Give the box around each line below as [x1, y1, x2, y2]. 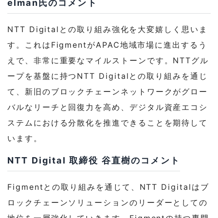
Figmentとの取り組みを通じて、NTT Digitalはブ [7, 182, 209, 192]
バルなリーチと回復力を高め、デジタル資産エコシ [7, 102, 208, 112]
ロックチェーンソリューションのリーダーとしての [7, 198, 208, 208]
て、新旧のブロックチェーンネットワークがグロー [7, 87, 208, 97]
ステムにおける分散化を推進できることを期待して [7, 118, 208, 128]
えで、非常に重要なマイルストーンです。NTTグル [7, 55, 209, 66]
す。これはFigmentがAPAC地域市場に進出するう [7, 40, 207, 50]
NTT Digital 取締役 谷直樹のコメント [7, 155, 180, 166]
